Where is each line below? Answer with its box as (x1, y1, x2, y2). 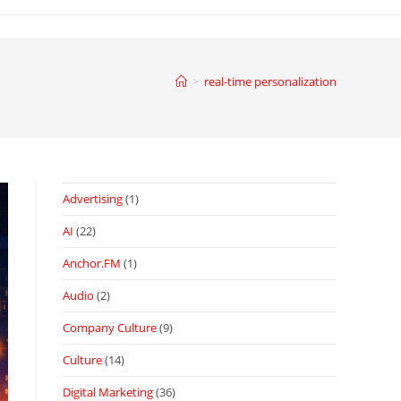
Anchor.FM (63, 255, 121, 271)
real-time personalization (204, 73, 337, 90)
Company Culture (63, 320, 157, 336)
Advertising (63, 191, 123, 207)
